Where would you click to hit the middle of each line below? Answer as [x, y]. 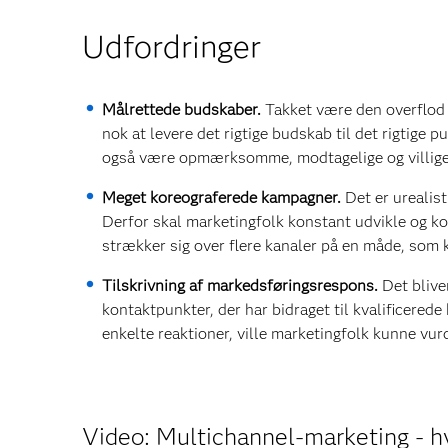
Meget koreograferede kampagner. [221, 197]
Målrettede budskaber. [183, 109]
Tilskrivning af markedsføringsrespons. [242, 285]
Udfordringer [171, 46]
